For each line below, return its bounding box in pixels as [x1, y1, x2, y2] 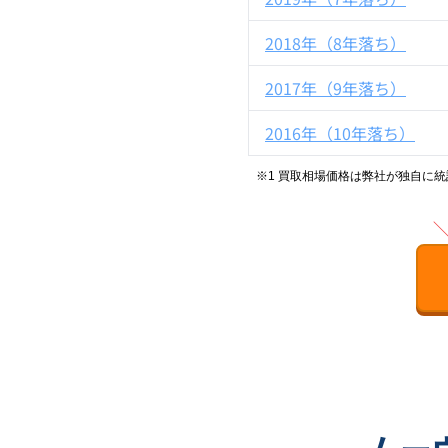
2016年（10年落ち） [265, 121, 415, 145]
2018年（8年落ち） [265, 31, 406, 55]
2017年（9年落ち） [265, 76, 406, 100]
